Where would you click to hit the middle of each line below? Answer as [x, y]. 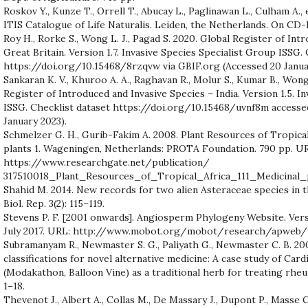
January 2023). [35, 121]
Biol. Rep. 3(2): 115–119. [54, 203]
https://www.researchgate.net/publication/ [107, 162]
